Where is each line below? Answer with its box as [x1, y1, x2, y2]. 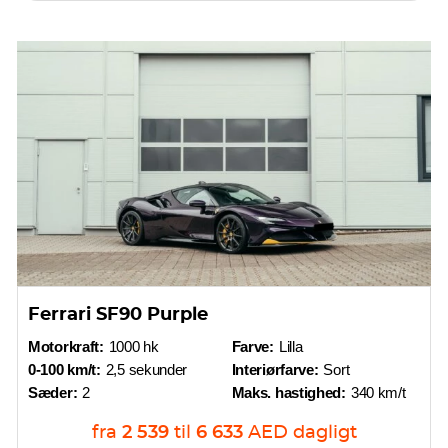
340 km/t [350, 384, 406, 401]
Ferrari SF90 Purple [28, 306, 209, 324]
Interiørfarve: [231, 361, 319, 378]
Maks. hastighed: [231, 384, 346, 401]
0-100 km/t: [28, 361, 101, 378]
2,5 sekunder [105, 361, 188, 378]
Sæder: [28, 384, 78, 401]
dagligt [292, 424, 357, 442]
